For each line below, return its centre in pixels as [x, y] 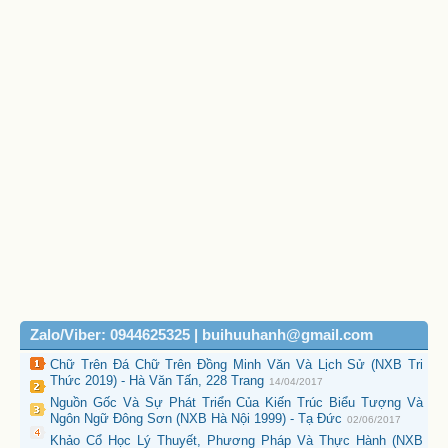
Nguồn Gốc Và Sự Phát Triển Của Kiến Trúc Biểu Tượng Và [236, 403]
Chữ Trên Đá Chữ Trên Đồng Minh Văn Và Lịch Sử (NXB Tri [236, 365]
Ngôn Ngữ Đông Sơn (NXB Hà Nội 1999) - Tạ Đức [196, 419]
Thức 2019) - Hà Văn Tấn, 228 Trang [157, 381]
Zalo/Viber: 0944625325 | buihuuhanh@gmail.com [201, 335]
